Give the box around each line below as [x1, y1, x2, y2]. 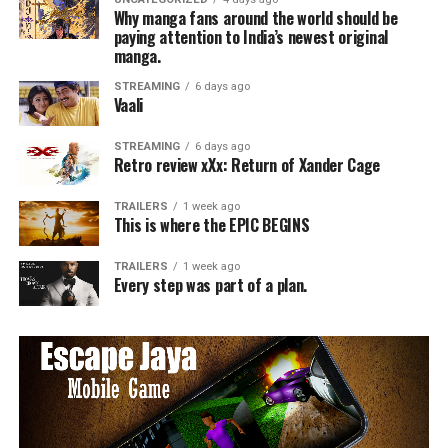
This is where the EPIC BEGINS [113, 213, 310, 238]
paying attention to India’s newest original [113, 25, 388, 50]
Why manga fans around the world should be [113, 6, 398, 31]
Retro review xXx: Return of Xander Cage [113, 153, 381, 178]
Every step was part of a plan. [113, 273, 308, 298]
